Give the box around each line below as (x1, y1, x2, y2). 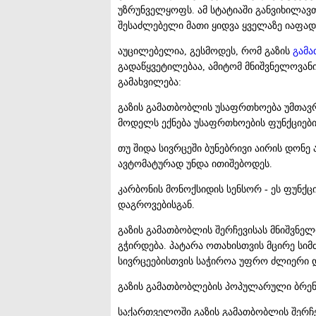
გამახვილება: (118, 76, 181, 87)
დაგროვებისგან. (118, 199, 195, 210)
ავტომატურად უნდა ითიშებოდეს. (118, 158, 272, 169)
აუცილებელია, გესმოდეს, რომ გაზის (118, 45, 293, 56)
